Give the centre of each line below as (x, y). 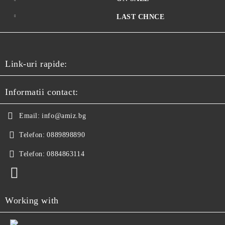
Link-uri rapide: (36, 64)
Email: (30, 116)
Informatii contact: (42, 92)
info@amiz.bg (64, 116)
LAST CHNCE (141, 17)
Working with (32, 201)
